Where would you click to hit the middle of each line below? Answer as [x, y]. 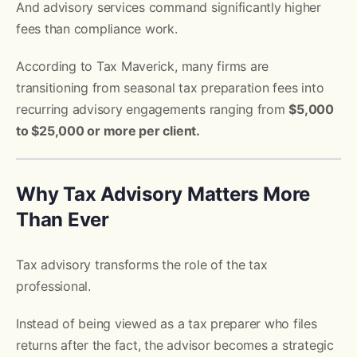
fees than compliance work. [97, 28]
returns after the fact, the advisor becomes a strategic [175, 345]
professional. [53, 286]
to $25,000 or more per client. [108, 130]
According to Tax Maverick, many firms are [143, 66]
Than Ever [63, 219]
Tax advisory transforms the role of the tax [142, 264]
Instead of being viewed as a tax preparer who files [167, 323]
